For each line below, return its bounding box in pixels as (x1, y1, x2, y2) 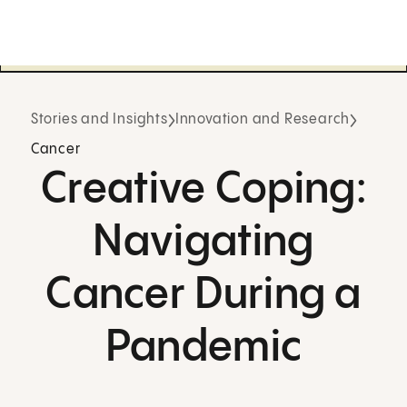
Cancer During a (45, 272, 362, 319)
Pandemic (104, 324, 303, 372)
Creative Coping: (41, 166, 366, 213)
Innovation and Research (174, 112, 351, 128)
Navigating (93, 219, 314, 266)
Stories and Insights (30, 112, 168, 128)
